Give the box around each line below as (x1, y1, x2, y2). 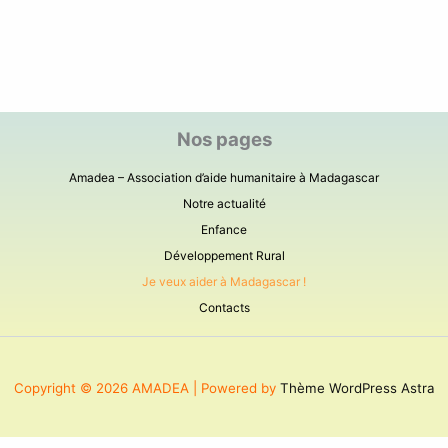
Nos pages (176, 128, 272, 151)
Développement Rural (163, 248, 285, 263)
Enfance (201, 222, 247, 237)
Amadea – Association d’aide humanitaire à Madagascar (69, 170, 379, 185)
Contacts (198, 300, 250, 315)
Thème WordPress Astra (279, 379, 435, 396)
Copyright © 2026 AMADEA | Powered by (13, 379, 280, 396)
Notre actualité (182, 196, 266, 211)
